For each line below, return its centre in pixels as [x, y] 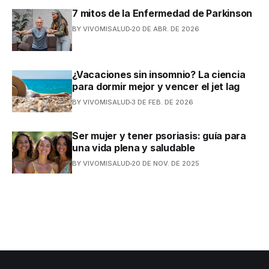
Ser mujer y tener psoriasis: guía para [159, 136]
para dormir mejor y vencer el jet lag [156, 86]
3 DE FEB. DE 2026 [162, 102]
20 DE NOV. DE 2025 [165, 163]
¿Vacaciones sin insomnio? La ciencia [159, 74]
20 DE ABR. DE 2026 [165, 29]
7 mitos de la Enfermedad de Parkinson [162, 13]
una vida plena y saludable [134, 148]
